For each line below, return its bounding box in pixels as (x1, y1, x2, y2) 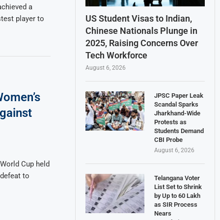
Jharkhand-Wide (154, 109, 201, 117)
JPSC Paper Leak (154, 91, 204, 99)
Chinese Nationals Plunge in (85, 25, 198, 36)
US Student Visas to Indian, (85, 13, 192, 24)
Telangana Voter (154, 174, 200, 182)
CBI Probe (154, 136, 183, 143)
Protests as (154, 118, 187, 126)
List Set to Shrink (154, 183, 202, 191)
